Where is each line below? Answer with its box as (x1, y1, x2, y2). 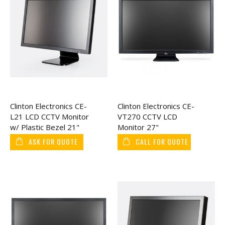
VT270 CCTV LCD (118, 111, 177, 122)
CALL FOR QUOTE (136, 136, 188, 147)
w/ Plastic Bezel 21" (10, 122, 79, 133)
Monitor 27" (118, 122, 159, 133)
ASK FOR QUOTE (29, 136, 78, 147)
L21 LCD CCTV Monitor (10, 111, 89, 122)
